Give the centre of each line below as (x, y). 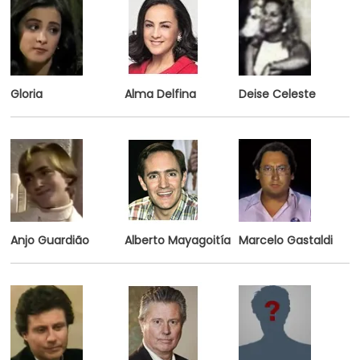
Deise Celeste (277, 94)
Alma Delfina (160, 94)
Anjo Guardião (49, 240)
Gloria (26, 94)
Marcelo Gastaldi (285, 240)
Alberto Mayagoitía (177, 240)
